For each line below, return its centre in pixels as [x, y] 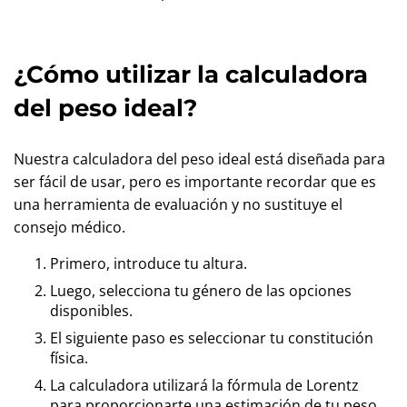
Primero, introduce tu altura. [149, 263]
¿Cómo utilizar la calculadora [191, 74]
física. [69, 358]
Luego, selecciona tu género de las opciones [201, 291]
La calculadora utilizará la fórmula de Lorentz [204, 385]
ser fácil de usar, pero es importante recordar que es [195, 182]
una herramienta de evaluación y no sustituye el [178, 204]
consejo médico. [69, 227]
